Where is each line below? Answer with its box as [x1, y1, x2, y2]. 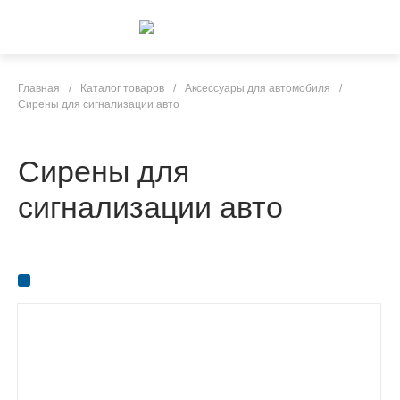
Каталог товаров [80, 82, 164, 95]
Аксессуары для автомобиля [185, 82, 330, 95]
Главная [18, 82, 60, 95]
